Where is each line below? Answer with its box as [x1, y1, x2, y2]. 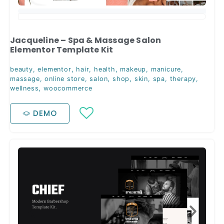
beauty [10, 65, 33, 73]
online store [44, 74, 85, 82]
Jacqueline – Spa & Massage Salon [10, 34, 161, 46]
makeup [120, 65, 146, 73]
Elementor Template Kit [10, 43, 113, 55]
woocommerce [43, 84, 92, 92]
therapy [169, 74, 196, 82]
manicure [150, 65, 181, 73]
